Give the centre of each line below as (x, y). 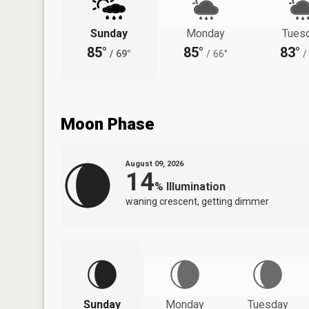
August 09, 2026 (154, 163)
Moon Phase (107, 124)
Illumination (196, 186)
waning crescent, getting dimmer (197, 201)
